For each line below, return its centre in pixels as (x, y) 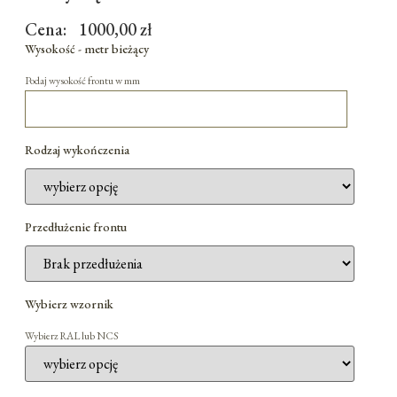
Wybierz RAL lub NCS (72, 335)
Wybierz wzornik (69, 304)
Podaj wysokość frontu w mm (82, 80)
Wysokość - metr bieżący (87, 48)
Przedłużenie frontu (76, 226)
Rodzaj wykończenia (77, 149)
